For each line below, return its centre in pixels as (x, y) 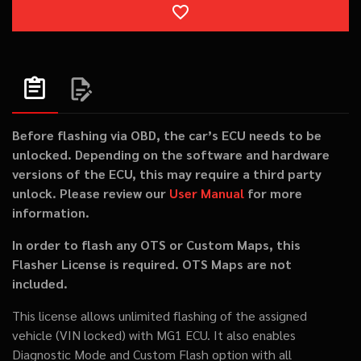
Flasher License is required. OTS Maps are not (152, 264)
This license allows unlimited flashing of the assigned (160, 315)
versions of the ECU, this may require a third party (167, 174)
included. (40, 283)
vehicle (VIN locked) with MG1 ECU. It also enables (154, 335)
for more (273, 193)
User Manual (207, 193)
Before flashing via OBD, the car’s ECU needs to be (167, 135)
